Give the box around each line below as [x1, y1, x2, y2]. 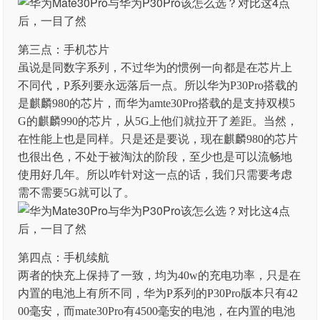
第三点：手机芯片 [18, 44, 110, 56]
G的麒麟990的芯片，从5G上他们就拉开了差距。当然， [18, 115, 299, 127]
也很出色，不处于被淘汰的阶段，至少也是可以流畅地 [18, 151, 293, 163]
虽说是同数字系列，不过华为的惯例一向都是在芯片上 [18, 61, 293, 74]
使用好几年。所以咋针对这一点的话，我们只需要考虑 [18, 169, 293, 181]
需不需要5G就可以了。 [18, 186, 136, 199]
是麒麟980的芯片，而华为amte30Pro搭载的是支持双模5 [18, 97, 296, 109]
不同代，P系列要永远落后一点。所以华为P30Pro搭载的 [18, 79, 299, 91]
